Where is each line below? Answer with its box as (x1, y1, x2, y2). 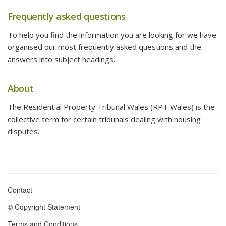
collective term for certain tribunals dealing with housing (8, 114, 201, 124)
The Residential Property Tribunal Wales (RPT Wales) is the (8, 102, 215, 112)
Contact (8, 185, 32, 195)
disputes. (8, 126, 39, 136)
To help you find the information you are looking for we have (8, 30, 216, 40)
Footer (8, 193, 43, 209)
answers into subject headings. (8, 54, 115, 64)
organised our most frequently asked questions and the (8, 42, 201, 52)
